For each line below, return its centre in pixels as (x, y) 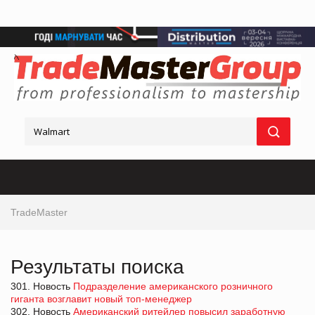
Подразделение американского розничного (173, 286)
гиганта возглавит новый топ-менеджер (101, 298)
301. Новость (42, 286)
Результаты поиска (97, 266)
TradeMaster (39, 212)
